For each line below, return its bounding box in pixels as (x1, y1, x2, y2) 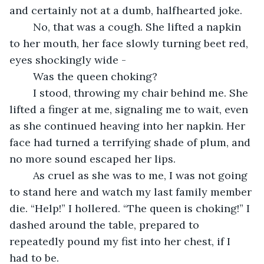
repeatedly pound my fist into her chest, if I (9, 234, 233, 248)
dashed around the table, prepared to (9, 217, 202, 232)
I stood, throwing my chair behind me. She (21, 85, 33, 100)
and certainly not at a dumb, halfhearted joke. (9, 3, 242, 17)
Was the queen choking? (33, 69, 157, 83)
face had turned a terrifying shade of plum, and (9, 135, 253, 149)
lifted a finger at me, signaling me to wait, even (9, 102, 251, 116)
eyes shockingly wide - (9, 52, 129, 67)
